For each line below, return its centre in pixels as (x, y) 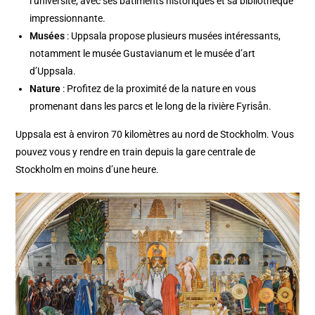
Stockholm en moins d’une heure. (88, 169)
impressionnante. (68, 18)
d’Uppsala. (53, 71)
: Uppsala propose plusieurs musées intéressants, (173, 36)
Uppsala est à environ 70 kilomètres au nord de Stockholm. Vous (155, 134)
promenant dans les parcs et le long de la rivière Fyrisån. (151, 106)
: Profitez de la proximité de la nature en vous (159, 88)
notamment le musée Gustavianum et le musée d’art (143, 53)
